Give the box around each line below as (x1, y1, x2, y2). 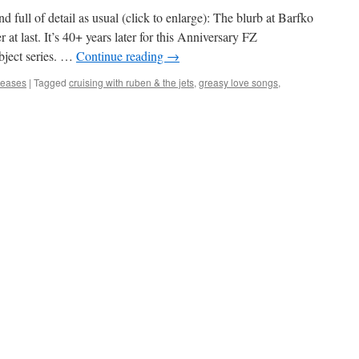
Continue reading (76, 47, 167, 64)
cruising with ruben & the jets (69, 75, 194, 89)
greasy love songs (199, 75, 278, 89)
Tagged (34, 75, 67, 89)
